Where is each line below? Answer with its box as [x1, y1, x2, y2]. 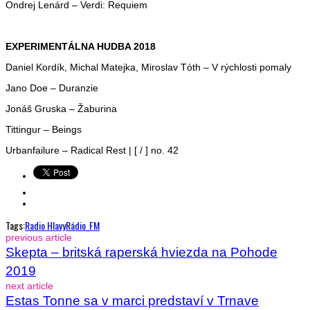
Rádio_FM [66, 217, 100, 232]
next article [6, 280, 53, 291]
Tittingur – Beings [6, 123, 82, 135]
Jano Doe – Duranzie [6, 82, 98, 93]
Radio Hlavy [25, 217, 66, 232]
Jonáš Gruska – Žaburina [6, 102, 117, 114]
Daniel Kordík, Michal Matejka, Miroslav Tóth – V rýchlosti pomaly [6, 61, 291, 73]
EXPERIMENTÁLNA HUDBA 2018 [6, 40, 156, 52]
